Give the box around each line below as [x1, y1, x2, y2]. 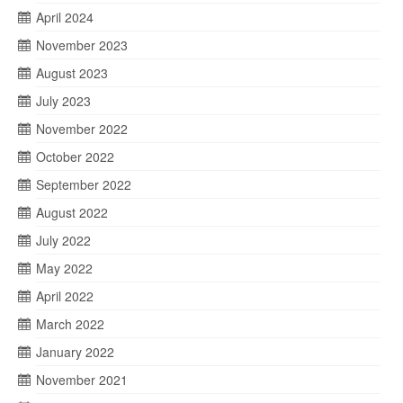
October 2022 [36, 148, 114, 166]
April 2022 [36, 287, 94, 305]
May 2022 [36, 259, 93, 277]
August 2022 [36, 203, 108, 221]
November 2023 [36, 36, 128, 54]
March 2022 [36, 315, 104, 333]
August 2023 [36, 64, 108, 82]
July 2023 [36, 92, 91, 110]
